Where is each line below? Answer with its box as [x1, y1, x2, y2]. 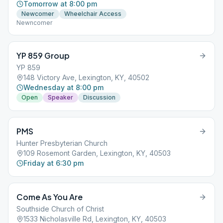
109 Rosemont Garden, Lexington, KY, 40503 [23, 149, 171, 157]
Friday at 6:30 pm [23, 159, 84, 167]
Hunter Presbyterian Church [16, 139, 108, 147]
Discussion [83, 94, 115, 101]
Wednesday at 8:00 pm [23, 83, 104, 92]
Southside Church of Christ [16, 205, 104, 213]
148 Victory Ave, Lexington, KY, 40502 [23, 73, 149, 82]
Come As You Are [16, 192, 83, 202]
